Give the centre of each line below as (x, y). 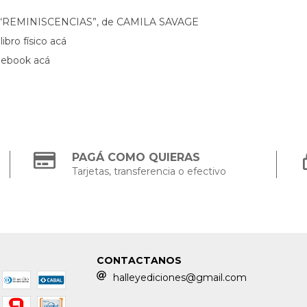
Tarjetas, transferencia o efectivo (149, 171)
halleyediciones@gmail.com (180, 277)
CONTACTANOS (139, 260)
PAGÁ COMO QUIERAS (136, 157)
